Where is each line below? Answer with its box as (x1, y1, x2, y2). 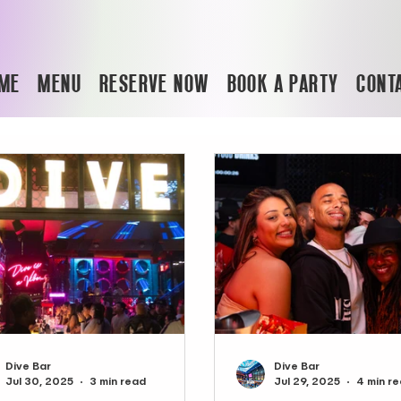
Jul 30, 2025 (5, 376, 74, 388)
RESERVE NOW (99, 68, 209, 98)
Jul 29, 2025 (274, 376, 341, 388)
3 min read (90, 376, 147, 388)
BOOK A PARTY (226, 68, 339, 98)
